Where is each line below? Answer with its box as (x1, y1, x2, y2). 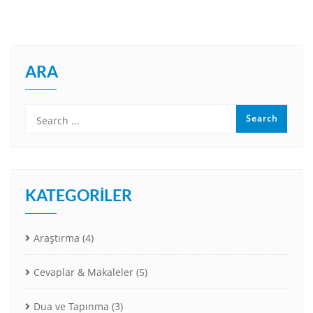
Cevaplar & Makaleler (34, 265, 133, 279)
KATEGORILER (25, 184, 132, 205)
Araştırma (34, 231, 80, 245)
